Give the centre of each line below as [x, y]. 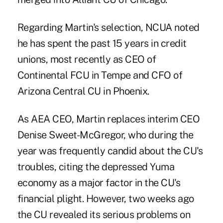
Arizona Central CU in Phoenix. [83, 91]
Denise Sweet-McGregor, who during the [105, 135]
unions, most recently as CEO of [87, 59]
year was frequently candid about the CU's [110, 151]
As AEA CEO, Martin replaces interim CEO [109, 119]
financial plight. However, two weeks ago [106, 198]
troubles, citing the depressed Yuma [96, 167]
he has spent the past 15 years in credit [102, 43]
